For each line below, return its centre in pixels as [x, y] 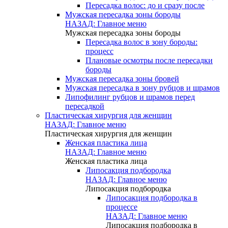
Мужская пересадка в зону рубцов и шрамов [142, 88]
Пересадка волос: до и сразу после [145, 5]
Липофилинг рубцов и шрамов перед [130, 97]
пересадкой [85, 106]
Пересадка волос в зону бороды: [141, 42]
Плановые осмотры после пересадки [149, 60]
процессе [122, 207]
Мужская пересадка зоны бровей [122, 79]
